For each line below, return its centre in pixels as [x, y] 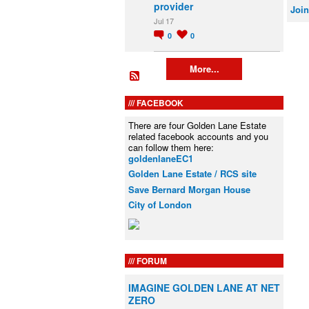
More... [204, 69]
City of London [160, 205]
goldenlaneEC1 [161, 158]
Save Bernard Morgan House [189, 189]
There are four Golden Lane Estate [197, 125]
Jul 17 [164, 21]
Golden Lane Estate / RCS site [192, 174]
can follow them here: [171, 147]
